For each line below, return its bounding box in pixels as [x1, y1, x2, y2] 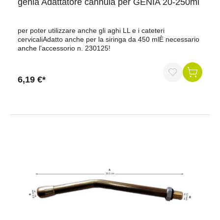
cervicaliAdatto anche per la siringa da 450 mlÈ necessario [18, 35, 199, 43]
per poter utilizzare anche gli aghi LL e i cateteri [18, 27, 165, 34]
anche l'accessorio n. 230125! [18, 44, 110, 52]
